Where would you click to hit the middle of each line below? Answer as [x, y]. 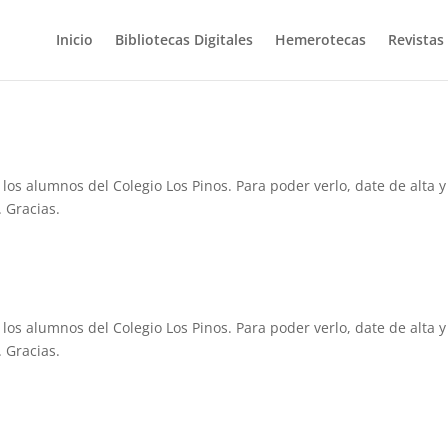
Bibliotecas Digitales [183, 39]
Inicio [74, 39]
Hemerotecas [320, 39]
